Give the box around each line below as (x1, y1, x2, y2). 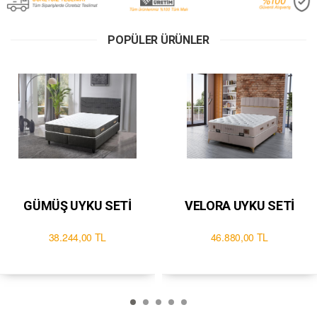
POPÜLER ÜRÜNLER (108, 33, 209, 47)
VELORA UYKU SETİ (233, 197, 295, 213)
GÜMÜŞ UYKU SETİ (23, 197, 132, 213)
